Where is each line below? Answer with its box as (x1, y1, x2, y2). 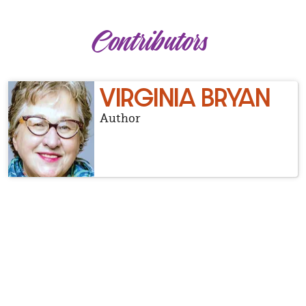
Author (100, 110, 141, 126)
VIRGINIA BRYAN (100, 81, 270, 115)
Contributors (96, 23, 210, 61)
